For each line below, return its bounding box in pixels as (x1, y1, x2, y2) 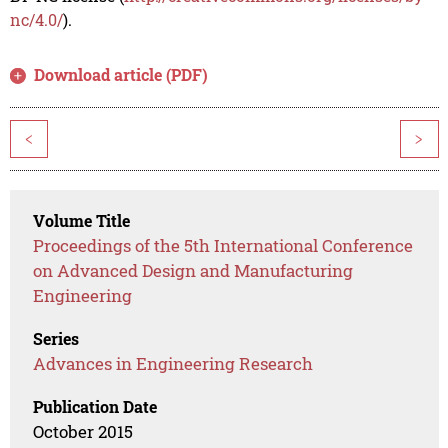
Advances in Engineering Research (33, 352, 314, 376)
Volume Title (33, 210, 131, 232)
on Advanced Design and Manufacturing (33, 259, 354, 283)
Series (33, 328, 80, 350)
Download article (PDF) (34, 64, 209, 86)
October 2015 (33, 420, 134, 444)
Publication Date (33, 396, 158, 418)
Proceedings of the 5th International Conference (33, 234, 414, 258)
